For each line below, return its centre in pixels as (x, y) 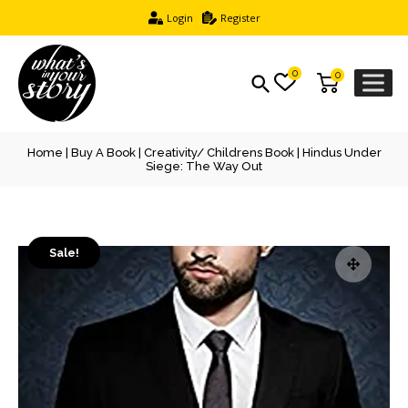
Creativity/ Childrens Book (219, 153)
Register (240, 18)
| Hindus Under (337, 153)
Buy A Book (103, 153)
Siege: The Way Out (204, 166)
